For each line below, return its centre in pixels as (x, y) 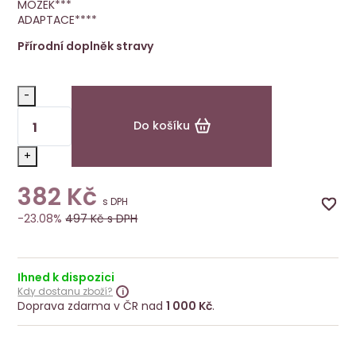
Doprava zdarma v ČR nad (92, 306)
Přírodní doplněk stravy (86, 46)
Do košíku (161, 125)
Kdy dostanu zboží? (66, 291)
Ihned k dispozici (66, 277)
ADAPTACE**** (58, 19)
